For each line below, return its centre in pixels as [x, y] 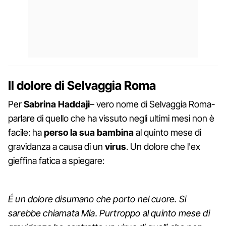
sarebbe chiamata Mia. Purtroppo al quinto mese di [109, 213]
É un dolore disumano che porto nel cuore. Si [97, 199]
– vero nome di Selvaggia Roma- [152, 104]
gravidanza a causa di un [56, 146]
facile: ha [26, 132]
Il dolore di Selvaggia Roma [82, 85]
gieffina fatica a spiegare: [56, 160]
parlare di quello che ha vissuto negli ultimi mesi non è [111, 118]
